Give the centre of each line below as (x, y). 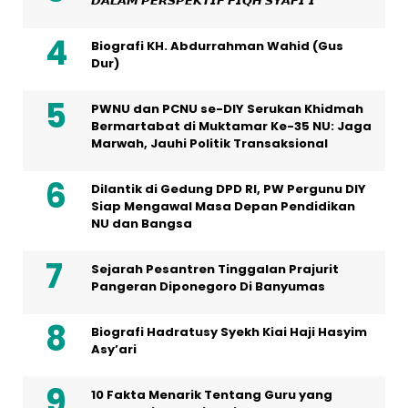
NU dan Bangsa (142, 224)
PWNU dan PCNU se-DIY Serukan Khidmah (227, 109)
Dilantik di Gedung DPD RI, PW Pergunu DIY (229, 189)
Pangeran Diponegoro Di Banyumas (208, 287)
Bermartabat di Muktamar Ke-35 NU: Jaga (231, 127)
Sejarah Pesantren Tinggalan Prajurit (215, 270)
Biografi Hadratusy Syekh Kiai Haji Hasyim (229, 332)
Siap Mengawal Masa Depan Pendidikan (223, 207)
